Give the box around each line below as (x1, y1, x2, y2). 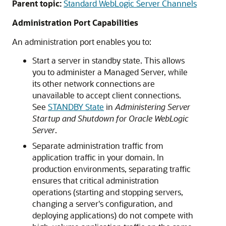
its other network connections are (32, 78, 155, 89)
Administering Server (115, 101, 190, 112)
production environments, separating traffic (32, 163, 191, 174)
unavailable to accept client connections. (32, 90, 181, 100)
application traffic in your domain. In (32, 152, 164, 162)
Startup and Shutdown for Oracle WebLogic (32, 113, 189, 124)
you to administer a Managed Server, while (32, 67, 188, 77)
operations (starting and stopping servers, (32, 187, 183, 197)
